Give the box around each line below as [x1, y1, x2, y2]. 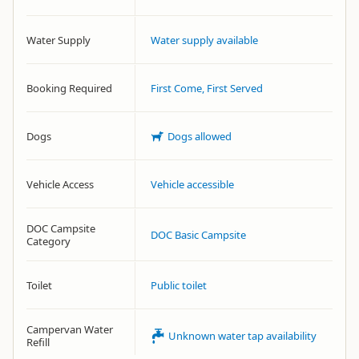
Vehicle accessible [151, 177, 234, 192]
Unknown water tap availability [167, 329, 317, 343]
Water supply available [151, 33, 258, 47]
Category [26, 234, 71, 248]
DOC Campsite [26, 221, 95, 236]
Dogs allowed [167, 129, 232, 143]
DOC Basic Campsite [151, 228, 246, 242]
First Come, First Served [151, 81, 263, 95]
